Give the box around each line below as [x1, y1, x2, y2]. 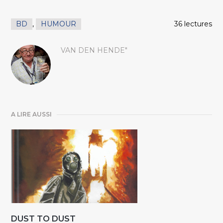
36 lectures [174, 19, 212, 29]
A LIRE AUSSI [11, 111, 52, 118]
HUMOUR [41, 19, 77, 29]
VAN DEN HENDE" [61, 46, 128, 55]
